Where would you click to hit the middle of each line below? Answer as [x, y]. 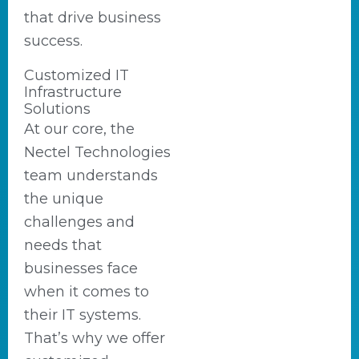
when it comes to [87, 292]
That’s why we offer [95, 338]
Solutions [57, 109]
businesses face [81, 268]
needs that [63, 245]
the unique [64, 199]
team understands [91, 175]
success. [53, 41]
